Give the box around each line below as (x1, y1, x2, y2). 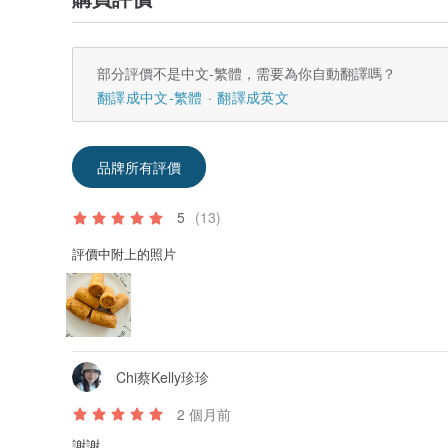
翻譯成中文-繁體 (97, 86, 203, 107)
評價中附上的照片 (72, 243, 176, 263)
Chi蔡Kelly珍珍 (116, 366, 209, 387)
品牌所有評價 (97, 156, 181, 177)
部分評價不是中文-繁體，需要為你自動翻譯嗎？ (97, 62, 396, 83)
